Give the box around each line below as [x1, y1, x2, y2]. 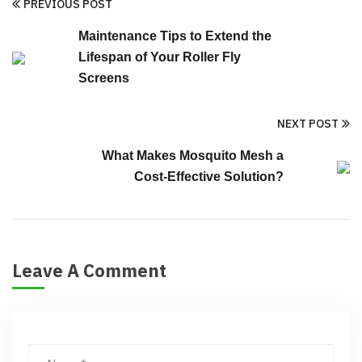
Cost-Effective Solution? [134, 169, 284, 183]
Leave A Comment [12, 258, 170, 282]
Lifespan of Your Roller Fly [78, 49, 241, 64]
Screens [78, 70, 129, 85]
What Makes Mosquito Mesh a [102, 148, 284, 162]
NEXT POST [277, 116, 339, 131]
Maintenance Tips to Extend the [78, 28, 271, 43]
